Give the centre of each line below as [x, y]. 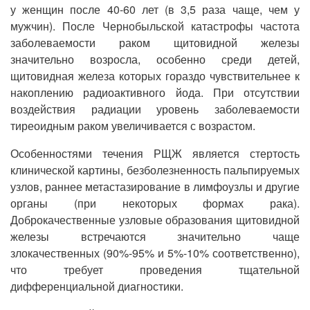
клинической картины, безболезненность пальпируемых [155, 170]
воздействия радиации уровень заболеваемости [155, 109]
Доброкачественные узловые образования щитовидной [155, 220]
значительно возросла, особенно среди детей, [155, 59]
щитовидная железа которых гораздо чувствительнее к [155, 76]
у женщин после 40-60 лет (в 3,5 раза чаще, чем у [155, 9]
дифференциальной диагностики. [97, 286]
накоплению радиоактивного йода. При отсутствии [155, 92]
